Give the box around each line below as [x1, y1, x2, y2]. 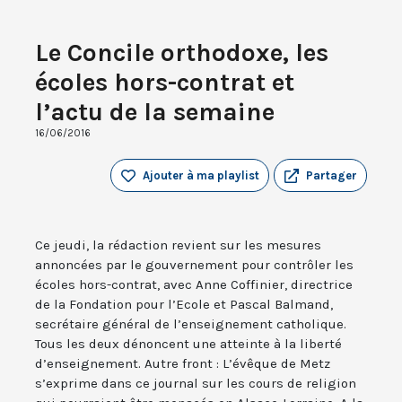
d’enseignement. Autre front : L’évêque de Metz [35, 355, 330, 372]
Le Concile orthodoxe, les [35, 38, 328, 68]
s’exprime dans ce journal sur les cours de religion [35, 375, 356, 392]
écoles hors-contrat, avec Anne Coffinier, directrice [35, 276, 353, 293]
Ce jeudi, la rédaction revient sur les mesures [35, 237, 321, 254]
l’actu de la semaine [35, 97, 275, 127]
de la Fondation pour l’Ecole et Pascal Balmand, [35, 296, 333, 313]
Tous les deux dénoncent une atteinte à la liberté [35, 336, 342, 353]
